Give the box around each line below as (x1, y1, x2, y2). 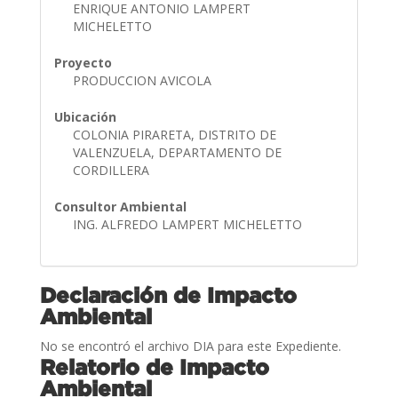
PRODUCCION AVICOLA (72, 71, 215, 89)
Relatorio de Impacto (39, 354, 269, 378)
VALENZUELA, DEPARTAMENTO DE (72, 143, 282, 161)
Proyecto (53, 53, 112, 71)
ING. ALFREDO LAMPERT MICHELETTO (72, 215, 306, 233)
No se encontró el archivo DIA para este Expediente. (39, 337, 341, 354)
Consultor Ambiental (53, 197, 187, 215)
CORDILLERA (72, 161, 153, 179)
